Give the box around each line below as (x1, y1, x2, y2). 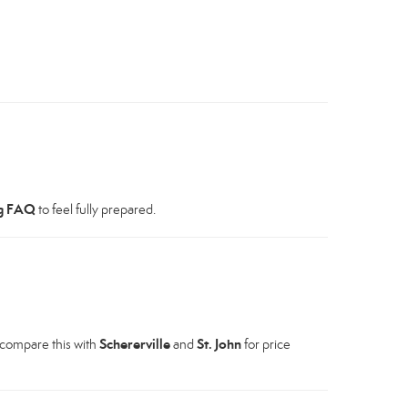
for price (241, 335, 291, 352)
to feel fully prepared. (36, 200, 156, 218)
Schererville (99, 334, 170, 352)
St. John (197, 334, 241, 352)
